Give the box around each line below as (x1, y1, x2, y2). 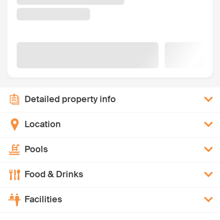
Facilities (25, 193, 62, 206)
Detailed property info (25, 93, 116, 106)
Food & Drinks (25, 168, 83, 181)
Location (25, 118, 61, 131)
